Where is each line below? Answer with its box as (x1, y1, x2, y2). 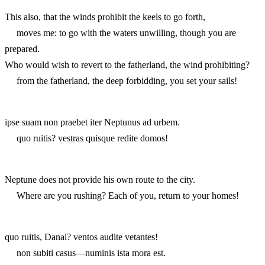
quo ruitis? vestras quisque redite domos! (5, 132, 168, 143)
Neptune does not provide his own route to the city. (5, 174, 195, 185)
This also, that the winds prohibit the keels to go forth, (5, 11, 205, 22)
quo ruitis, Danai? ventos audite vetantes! (5, 231, 158, 242)
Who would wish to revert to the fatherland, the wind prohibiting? (5, 59, 250, 70)
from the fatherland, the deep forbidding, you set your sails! (5, 75, 237, 86)
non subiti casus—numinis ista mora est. (5, 247, 166, 258)
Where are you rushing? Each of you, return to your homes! (5, 190, 239, 201)
